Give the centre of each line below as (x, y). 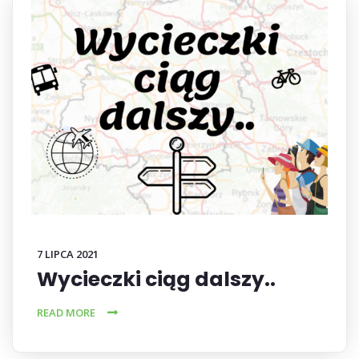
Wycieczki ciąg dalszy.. (156, 279)
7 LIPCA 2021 (68, 254)
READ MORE (66, 313)
